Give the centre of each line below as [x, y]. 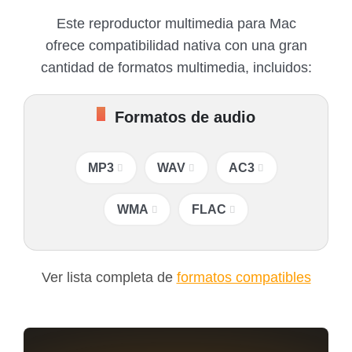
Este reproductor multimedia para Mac [176, 24]
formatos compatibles [244, 278]
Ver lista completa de [109, 278]
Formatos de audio [185, 117]
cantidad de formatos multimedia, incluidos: [176, 68]
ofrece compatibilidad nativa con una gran [176, 46]
